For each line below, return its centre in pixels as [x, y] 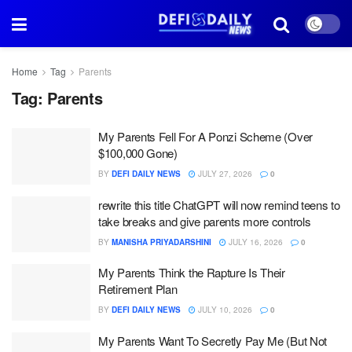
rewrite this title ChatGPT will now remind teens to [219, 204]
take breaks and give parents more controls [205, 221]
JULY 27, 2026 [224, 174]
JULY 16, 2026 [255, 242]
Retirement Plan [138, 289]
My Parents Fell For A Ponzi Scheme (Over [205, 136]
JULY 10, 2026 [224, 310]
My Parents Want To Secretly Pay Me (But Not [213, 340]
